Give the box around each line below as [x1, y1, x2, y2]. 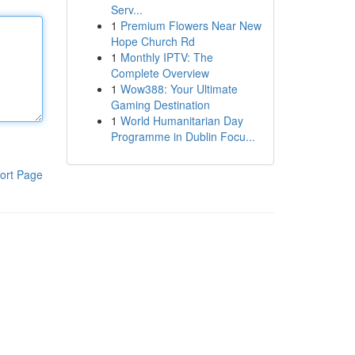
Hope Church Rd [110, 33, 195, 49]
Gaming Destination [110, 97, 210, 113]
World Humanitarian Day [120, 113, 243, 128]
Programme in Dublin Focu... [110, 128, 255, 144]
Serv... [110, 2, 143, 17]
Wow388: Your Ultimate [120, 81, 238, 97]
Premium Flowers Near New [120, 17, 261, 33]
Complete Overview [110, 65, 209, 81]
